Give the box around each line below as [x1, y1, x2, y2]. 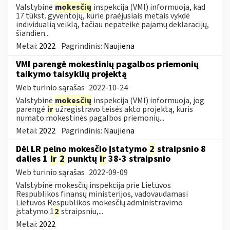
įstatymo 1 [16, 205, 54, 217]
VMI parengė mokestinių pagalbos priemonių [16, 57, 199, 71]
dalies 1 [16, 152, 50, 165]
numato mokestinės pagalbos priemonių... [16, 112, 164, 124]
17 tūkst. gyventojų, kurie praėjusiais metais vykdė [16, 10, 190, 22]
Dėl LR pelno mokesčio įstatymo [16, 142, 149, 156]
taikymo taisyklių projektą [16, 67, 127, 81]
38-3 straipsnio [106, 152, 170, 165]
